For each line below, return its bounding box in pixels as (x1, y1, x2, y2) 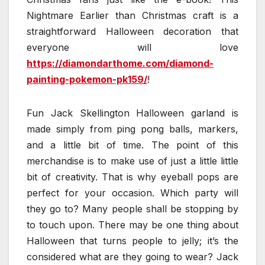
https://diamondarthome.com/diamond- (27, 57, 214, 70)
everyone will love (27, 41, 238, 54)
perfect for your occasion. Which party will (27, 187, 238, 199)
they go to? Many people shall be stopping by (27, 203, 238, 215)
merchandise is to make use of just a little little (27, 155, 238, 167)
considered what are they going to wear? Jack (27, 251, 238, 263)
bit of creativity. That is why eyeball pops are (27, 171, 238, 183)
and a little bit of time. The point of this (27, 139, 238, 151)
